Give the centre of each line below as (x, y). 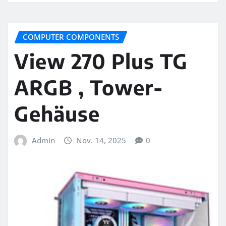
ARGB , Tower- (89, 88)
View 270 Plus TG (101, 61)
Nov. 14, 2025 (101, 140)
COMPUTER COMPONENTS (71, 37)
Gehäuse (57, 114)
